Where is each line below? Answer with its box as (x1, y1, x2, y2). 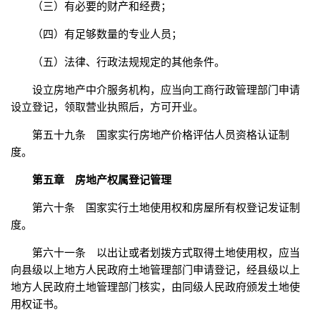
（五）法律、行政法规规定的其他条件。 (32, 56, 225, 69)
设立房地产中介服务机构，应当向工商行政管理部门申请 (32, 84, 300, 96)
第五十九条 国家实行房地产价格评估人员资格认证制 (32, 129, 289, 141)
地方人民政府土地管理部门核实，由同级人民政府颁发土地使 (11, 281, 300, 294)
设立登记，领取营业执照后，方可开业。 (11, 101, 204, 114)
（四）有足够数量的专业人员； (32, 28, 182, 41)
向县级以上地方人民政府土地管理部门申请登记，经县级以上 (11, 264, 300, 276)
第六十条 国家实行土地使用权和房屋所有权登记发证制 (32, 201, 300, 214)
